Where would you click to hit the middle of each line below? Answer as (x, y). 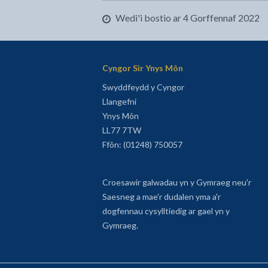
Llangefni (119, 102)
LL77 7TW (121, 130)
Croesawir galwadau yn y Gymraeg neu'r (176, 182)
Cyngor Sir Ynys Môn (142, 68)
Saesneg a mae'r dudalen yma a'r (161, 197)
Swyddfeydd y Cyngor (143, 87)
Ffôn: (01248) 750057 (142, 145)
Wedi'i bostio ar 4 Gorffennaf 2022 (186, 18)
